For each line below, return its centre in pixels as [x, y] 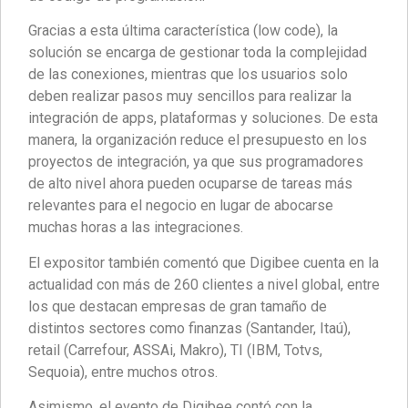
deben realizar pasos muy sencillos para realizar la [190, 97]
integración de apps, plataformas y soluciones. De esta [203, 118]
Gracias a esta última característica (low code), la [183, 31]
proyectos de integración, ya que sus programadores [196, 162]
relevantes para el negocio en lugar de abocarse [181, 206]
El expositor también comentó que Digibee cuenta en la [204, 262]
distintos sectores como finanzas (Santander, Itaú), [189, 328]
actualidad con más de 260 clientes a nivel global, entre [204, 284]
